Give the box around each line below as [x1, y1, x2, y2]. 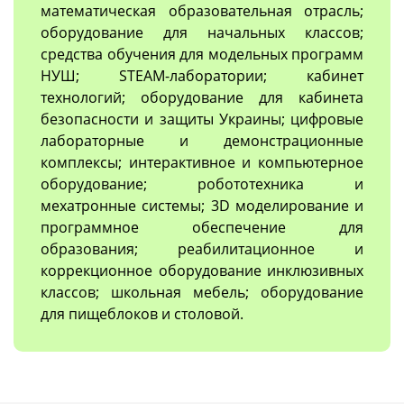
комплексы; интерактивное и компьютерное [41, 151, 363, 172]
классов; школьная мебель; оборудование [41, 281, 363, 302]
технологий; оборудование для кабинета [41, 87, 363, 107]
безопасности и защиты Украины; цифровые [41, 108, 363, 129]
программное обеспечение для [41, 216, 363, 237]
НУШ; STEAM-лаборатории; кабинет [41, 65, 363, 86]
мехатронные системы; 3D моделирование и [41, 195, 363, 216]
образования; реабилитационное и [41, 238, 363, 259]
